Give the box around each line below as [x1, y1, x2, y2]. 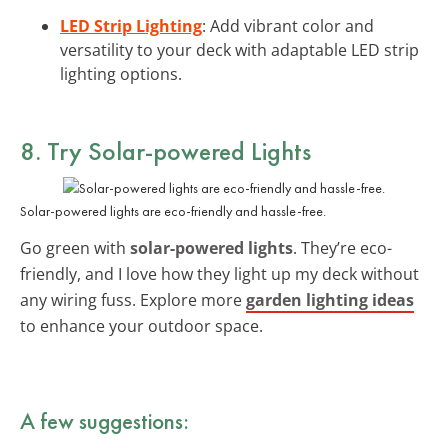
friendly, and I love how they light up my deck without [20, 262, 419, 285]
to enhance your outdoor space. [20, 314, 263, 337]
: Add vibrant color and [202, 14, 374, 37]
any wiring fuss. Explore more [20, 288, 246, 311]
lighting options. [60, 62, 182, 85]
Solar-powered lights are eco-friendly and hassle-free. [20, 201, 326, 220]
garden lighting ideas [246, 288, 414, 311]
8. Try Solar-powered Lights [20, 133, 311, 168]
